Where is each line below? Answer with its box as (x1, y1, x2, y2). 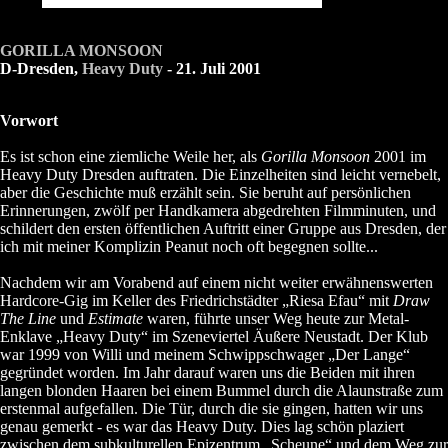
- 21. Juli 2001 (163, 60, 261, 77)
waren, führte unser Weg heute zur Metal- (143, 310, 409, 327)
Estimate (88, 310, 143, 327)
